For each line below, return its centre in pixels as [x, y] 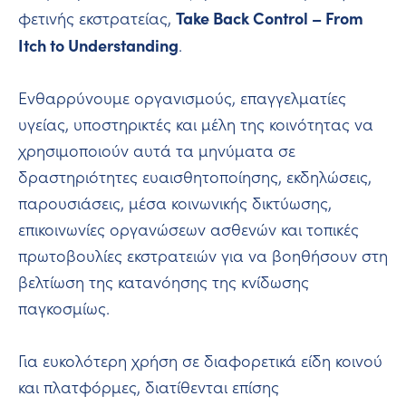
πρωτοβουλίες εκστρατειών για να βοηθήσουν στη [203, 255]
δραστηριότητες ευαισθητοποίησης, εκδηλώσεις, [195, 176]
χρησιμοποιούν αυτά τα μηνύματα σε [157, 150]
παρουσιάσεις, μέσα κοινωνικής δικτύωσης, [175, 203]
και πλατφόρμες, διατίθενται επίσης [149, 387]
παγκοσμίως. [64, 308]
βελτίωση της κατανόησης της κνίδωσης [164, 281]
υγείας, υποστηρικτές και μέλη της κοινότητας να [196, 124]
